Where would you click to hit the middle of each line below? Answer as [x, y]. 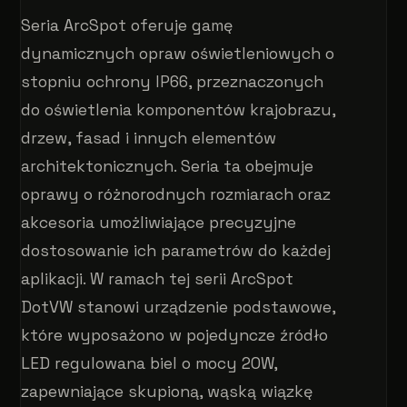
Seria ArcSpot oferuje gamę [127, 25]
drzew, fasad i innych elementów [149, 138]
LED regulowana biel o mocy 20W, [149, 363]
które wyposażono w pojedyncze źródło [175, 335]
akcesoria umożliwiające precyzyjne [159, 222]
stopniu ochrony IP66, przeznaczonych [173, 81]
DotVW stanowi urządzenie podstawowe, [179, 307]
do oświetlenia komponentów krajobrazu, [179, 109]
